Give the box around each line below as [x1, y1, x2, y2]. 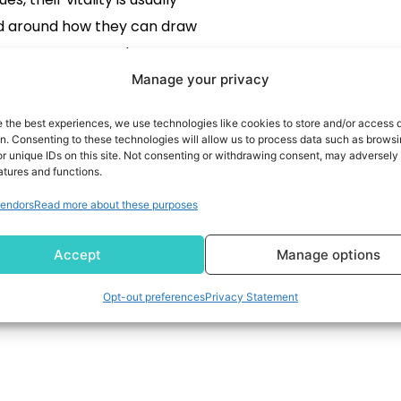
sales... [45, 70, 90, 91]
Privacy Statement [204, 290, 298, 303]
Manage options [276, 245, 380, 263]
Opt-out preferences [102, 290, 205, 303]
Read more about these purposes [34, 198, 198, 211]
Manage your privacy [131, 71, 269, 88]
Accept [54, 245, 102, 263]
